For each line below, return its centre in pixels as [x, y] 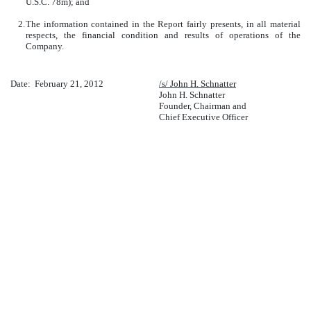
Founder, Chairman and [203, 106]
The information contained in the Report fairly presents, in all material [163, 24]
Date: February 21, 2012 [57, 83]
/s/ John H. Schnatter [197, 83]
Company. [45, 46]
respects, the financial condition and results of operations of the [163, 35]
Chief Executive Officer [203, 117]
